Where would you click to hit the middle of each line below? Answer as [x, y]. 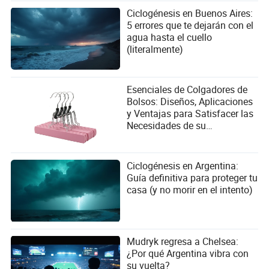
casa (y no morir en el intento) [190, 189]
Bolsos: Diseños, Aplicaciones [190, 102]
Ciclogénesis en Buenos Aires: [190, 14]
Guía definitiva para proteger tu [192, 177]
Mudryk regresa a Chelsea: [183, 242]
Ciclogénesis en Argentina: [183, 165]
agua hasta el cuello [170, 38]
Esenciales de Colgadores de [187, 90]
